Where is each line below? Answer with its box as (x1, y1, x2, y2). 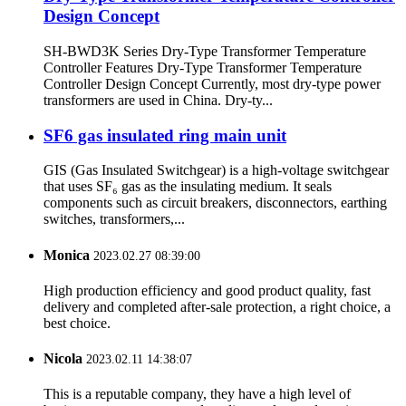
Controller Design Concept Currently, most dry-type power (43, 75, 381, 92)
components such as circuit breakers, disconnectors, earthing (43, 195, 387, 211)
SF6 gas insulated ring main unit (43, 125, 286, 145)
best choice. (43, 314, 111, 331)
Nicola (43, 351, 82, 367)
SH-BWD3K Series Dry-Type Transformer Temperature (43, 43, 366, 59)
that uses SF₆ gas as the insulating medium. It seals (43, 179, 332, 195)
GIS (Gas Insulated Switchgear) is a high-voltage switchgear (43, 162, 389, 179)
